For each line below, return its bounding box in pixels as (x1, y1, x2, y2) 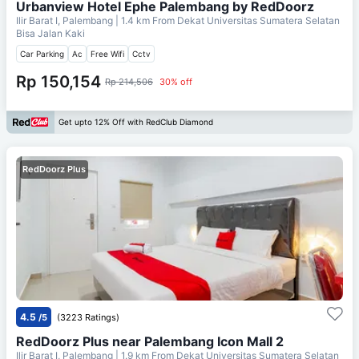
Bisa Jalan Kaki (16, 26, 85, 39)
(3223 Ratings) (57, 311, 119, 323)
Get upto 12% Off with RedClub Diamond (58, 117, 213, 127)
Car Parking (20, 48, 64, 58)
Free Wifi (91, 48, 124, 58)
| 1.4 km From (115, 14, 175, 26)
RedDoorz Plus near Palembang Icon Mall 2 (16, 333, 284, 349)
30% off (159, 75, 192, 87)
